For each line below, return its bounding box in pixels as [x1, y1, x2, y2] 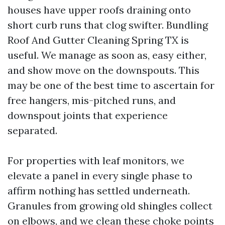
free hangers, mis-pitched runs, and [8, 94, 176, 106]
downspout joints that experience [8, 109, 168, 122]
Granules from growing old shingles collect [8, 199, 212, 212]
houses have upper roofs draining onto [8, 4, 191, 16]
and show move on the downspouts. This [8, 64, 199, 76]
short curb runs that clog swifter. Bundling [8, 19, 208, 31]
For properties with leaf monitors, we [8, 154, 184, 167]
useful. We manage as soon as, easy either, [8, 49, 206, 61]
